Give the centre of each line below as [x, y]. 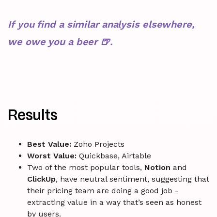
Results [33, 116]
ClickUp [41, 179]
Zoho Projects [98, 144]
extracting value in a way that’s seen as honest [114, 202]
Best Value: [49, 144]
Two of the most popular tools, [86, 167]
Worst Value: [52, 155]
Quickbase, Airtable [114, 155]
